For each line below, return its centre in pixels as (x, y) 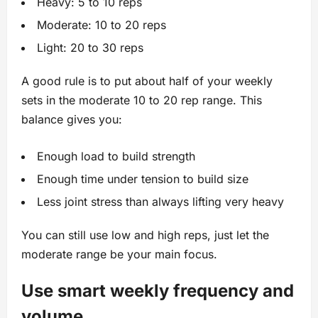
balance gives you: (72, 120)
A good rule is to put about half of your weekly (147, 81)
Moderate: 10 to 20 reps (102, 25)
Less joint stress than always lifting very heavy (160, 202)
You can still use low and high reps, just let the (145, 235)
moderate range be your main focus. (119, 254)
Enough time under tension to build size (143, 179)
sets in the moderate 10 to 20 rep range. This (142, 100)
